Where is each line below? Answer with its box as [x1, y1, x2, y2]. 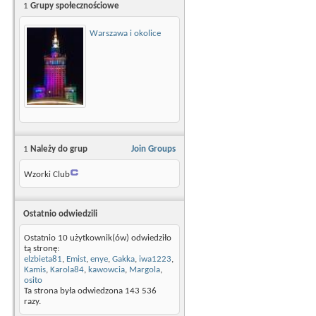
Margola [129, 265, 160, 274]
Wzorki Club [24, 169, 70, 179]
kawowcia [88, 265, 125, 274]
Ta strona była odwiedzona [24, 286, 125, 296]
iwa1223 [139, 254, 171, 264]
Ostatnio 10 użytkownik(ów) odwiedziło [24, 233, 171, 243]
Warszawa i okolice [90, 28, 161, 38]
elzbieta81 [24, 254, 62, 264]
